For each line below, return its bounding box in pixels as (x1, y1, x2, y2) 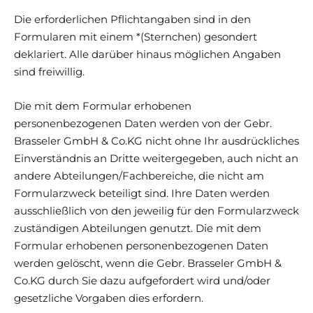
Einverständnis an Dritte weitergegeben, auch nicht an (14, 151, 298, 165)
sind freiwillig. (14, 64, 85, 78)
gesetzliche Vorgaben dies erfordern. (14, 291, 203, 305)
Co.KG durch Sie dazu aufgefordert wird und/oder (14, 273, 270, 287)
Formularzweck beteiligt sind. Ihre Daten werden (14, 186, 270, 200)
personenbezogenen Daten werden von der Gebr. (14, 116, 272, 130)
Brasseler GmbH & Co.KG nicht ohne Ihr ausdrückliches (14, 133, 299, 147)
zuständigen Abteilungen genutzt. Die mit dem (14, 221, 261, 235)
